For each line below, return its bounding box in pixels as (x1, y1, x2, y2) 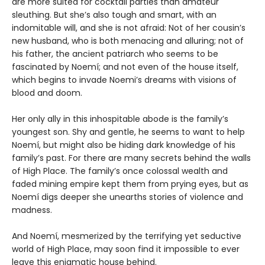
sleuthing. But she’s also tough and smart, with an (12, 8, 216, 21)
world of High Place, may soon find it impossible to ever (12, 243, 240, 255)
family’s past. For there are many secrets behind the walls (12, 151, 251, 164)
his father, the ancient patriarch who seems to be (12, 47, 218, 60)
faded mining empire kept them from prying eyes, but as (12, 177, 248, 190)
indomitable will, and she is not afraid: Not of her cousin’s (12, 21, 245, 34)
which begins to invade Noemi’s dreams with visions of (12, 73, 237, 86)
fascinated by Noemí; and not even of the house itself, (12, 60, 238, 73)
